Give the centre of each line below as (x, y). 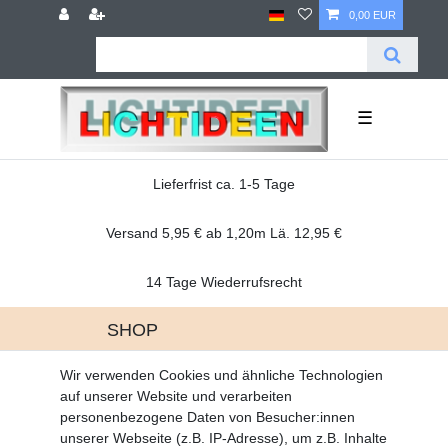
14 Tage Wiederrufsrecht (223, 281)
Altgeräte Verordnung (174, 356)
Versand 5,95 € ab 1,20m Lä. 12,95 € (223, 232)
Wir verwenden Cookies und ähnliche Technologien (221, 375)
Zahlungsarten (152, 419)
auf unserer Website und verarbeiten (175, 396)
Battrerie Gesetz (158, 377)
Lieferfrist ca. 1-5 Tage (223, 183)
